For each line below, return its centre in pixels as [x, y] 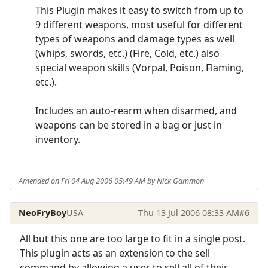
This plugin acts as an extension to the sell [115, 253]
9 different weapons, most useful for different [139, 25]
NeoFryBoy [43, 213]
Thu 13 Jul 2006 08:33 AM [188, 213]
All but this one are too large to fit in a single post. [133, 238]
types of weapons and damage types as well [135, 39]
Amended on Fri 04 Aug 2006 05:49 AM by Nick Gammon [112, 181]
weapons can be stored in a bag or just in [128, 125]
